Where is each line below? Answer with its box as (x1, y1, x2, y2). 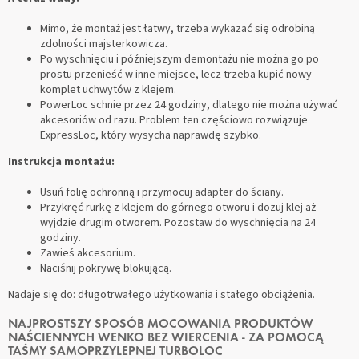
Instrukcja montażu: (8, 153, 115, 170)
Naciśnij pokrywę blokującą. (40, 260, 171, 276)
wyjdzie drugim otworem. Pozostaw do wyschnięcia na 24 (40, 214, 316, 231)
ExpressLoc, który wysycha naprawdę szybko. (40, 127, 261, 143)
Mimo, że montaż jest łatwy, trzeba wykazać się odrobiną (40, 20, 315, 37)
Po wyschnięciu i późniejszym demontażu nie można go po (40, 50, 319, 67)
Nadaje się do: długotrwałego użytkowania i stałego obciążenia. (8, 286, 315, 303)
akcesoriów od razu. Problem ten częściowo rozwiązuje (40, 111, 308, 128)
